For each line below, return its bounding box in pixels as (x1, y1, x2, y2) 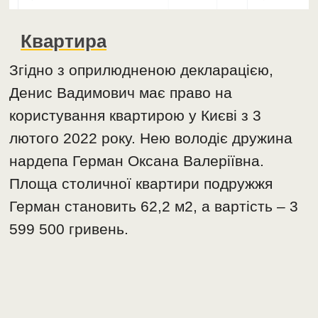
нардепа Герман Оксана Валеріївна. (9, 152, 265, 169)
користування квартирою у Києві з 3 (9, 106, 262, 124)
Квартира (21, 31, 107, 51)
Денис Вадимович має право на (9, 84, 233, 101)
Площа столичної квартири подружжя (9, 175, 273, 192)
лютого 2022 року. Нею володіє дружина (9, 129, 293, 146)
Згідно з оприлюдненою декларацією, (9, 61, 274, 78)
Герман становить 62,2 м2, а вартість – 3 (9, 197, 299, 214)
